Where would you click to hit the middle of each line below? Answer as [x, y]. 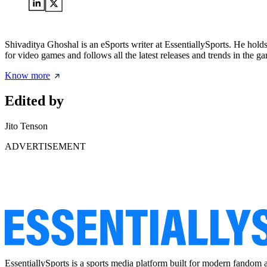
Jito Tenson [26, 126]
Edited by [34, 101]
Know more [27, 76]
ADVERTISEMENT [45, 146]
